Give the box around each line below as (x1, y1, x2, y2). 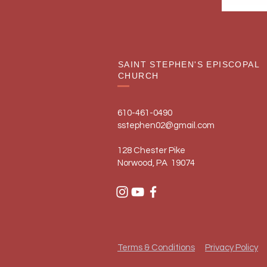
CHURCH (118, 71, 159, 80)
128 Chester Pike (117, 146, 185, 155)
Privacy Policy (205, 243, 258, 252)
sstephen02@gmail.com (117, 121, 215, 130)
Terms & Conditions (117, 243, 195, 252)
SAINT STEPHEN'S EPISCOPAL (118, 60, 259, 69)
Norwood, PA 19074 (117, 159, 195, 167)
